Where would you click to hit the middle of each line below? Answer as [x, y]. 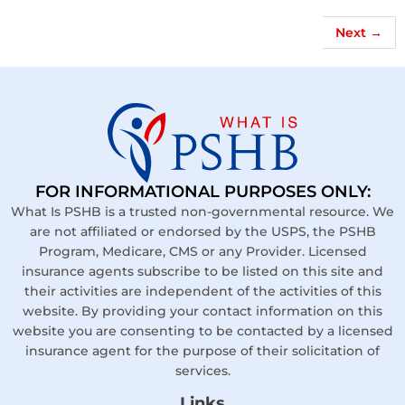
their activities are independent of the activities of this [202, 292]
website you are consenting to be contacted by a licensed [202, 331]
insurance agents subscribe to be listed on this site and [202, 272]
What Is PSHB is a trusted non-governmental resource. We [202, 212]
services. [202, 371]
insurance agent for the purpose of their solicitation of [202, 351]
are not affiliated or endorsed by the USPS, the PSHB [202, 232]
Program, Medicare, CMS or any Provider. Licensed [202, 252]
